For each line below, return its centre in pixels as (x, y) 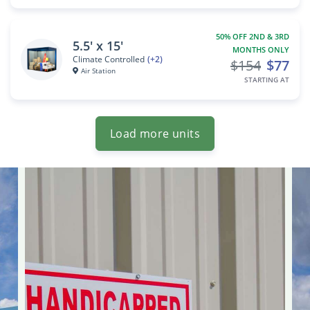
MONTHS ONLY (261, 49)
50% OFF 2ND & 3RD (250, 36)
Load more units (155, 134)
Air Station (98, 71)
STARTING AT (267, 80)
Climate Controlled (109, 59)
